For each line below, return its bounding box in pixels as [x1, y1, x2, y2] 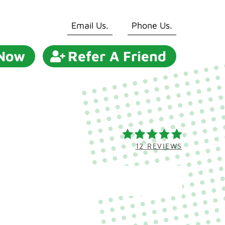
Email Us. [71, 20, 109, 31]
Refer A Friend [68, 47, 167, 64]
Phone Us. [132, 20, 173, 31]
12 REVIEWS [135, 142, 182, 151]
